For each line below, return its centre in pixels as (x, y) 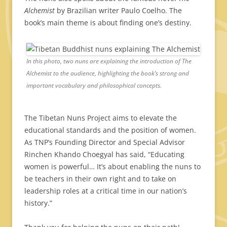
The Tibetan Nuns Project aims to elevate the (101, 118)
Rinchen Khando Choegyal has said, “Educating (104, 155)
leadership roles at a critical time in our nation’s (106, 191)
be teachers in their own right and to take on (100, 179)
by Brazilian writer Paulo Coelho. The (118, 11)
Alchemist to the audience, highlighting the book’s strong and (108, 73)
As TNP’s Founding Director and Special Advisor (105, 142)
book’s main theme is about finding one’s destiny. (108, 23)
